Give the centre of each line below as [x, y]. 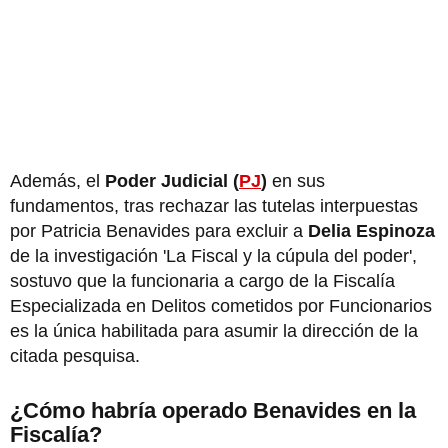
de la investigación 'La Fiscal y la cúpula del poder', [213, 255]
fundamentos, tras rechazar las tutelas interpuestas [214, 205]
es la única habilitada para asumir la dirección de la [214, 330]
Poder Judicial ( [172, 180]
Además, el [57, 180]
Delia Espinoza [371, 230]
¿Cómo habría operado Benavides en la [213, 410]
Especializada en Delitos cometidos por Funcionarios [221, 305]
